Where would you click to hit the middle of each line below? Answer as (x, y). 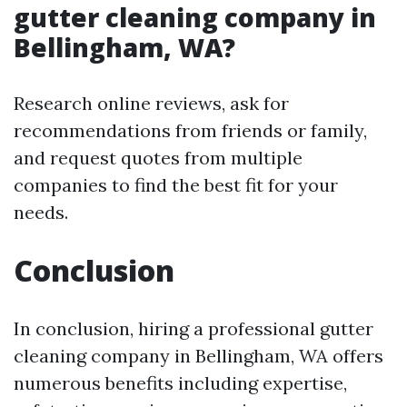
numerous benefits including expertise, (180, 383)
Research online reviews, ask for (151, 104)
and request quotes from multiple (158, 158)
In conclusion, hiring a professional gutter (194, 329)
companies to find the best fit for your (176, 185)
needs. (41, 213)
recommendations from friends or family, (190, 131)
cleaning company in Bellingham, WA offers (199, 356)
